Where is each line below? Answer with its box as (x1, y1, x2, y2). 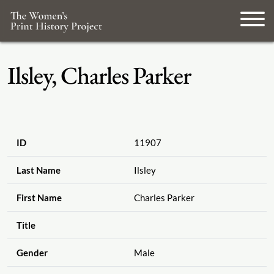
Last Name (16, 165, 61, 176)
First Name (16, 192, 62, 204)
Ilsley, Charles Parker (7, 59, 191, 91)
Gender (16, 247, 48, 259)
